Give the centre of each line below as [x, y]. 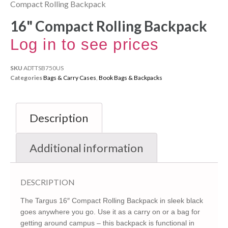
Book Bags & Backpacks [131, 77]
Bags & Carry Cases [70, 77]
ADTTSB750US [44, 68]
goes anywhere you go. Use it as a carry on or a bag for [110, 212]
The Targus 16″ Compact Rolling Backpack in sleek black [112, 201]
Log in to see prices [84, 44]
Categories [26, 77]
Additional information [87, 148]
